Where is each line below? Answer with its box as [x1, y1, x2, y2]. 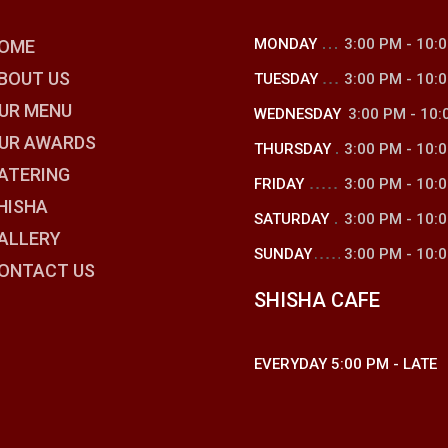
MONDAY [254, 35, 317, 53]
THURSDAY [254, 140, 331, 158]
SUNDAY [254, 245, 312, 263]
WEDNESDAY [254, 105, 341, 123]
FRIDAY [254, 175, 304, 193]
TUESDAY [254, 70, 318, 88]
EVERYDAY [254, 355, 331, 373]
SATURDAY [254, 210, 329, 228]
